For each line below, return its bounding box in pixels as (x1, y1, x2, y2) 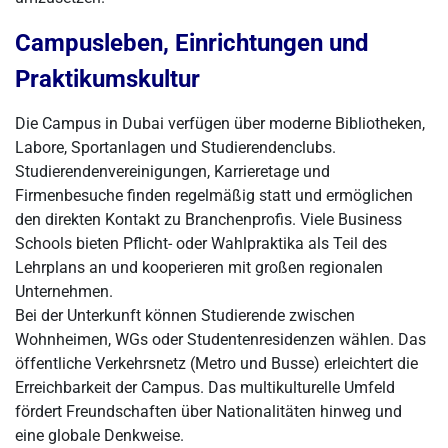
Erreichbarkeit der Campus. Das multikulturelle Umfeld (15, 378, 395, 397)
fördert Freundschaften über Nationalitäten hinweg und (15, 402, 402, 421)
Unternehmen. (15, 282, 113, 301)
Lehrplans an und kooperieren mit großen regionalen (15, 258, 383, 277)
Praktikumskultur (15, 65, 200, 93)
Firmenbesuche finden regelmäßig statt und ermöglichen (15, 186, 413, 205)
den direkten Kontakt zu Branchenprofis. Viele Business (15, 210, 402, 229)
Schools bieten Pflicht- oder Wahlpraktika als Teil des (15, 234, 387, 253)
